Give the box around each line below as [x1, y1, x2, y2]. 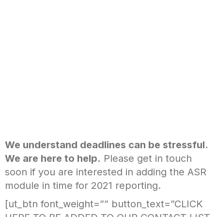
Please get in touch [101, 152, 192, 164]
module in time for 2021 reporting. [5, 179, 161, 191]
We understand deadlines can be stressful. [5, 139, 208, 151]
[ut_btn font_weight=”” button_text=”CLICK [5, 198, 203, 210]
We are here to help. [5, 152, 101, 164]
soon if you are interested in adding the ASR [5, 166, 206, 178]
